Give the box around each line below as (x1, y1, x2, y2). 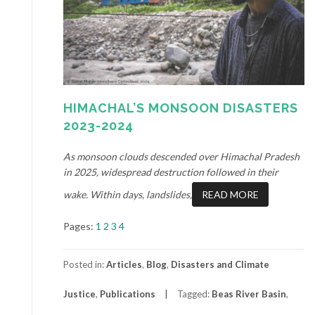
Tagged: (177, 288, 212, 300)
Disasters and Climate (171, 258, 269, 270)
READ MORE (202, 188, 259, 200)
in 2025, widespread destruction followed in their (63, 165, 278, 178)
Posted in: (63, 258, 106, 270)
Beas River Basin (212, 288, 286, 300)
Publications (100, 288, 155, 300)
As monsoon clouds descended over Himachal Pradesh (63, 150, 300, 162)
